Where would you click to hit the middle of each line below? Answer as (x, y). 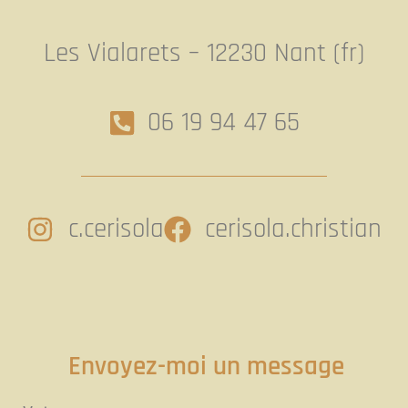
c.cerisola (116, 229)
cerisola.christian (293, 229)
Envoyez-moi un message (206, 367)
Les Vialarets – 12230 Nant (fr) (204, 54)
